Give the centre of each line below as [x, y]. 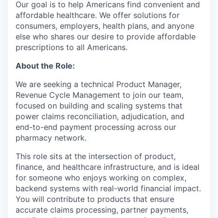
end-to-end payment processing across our [96, 127]
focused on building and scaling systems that [99, 106]
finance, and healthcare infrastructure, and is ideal [108, 167]
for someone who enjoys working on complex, [101, 178]
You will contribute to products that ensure [95, 199]
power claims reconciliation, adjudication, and [100, 116]
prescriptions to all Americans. [72, 47]
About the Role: [45, 66]
